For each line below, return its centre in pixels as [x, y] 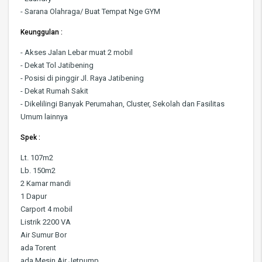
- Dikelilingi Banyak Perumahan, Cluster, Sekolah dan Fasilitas [123, 104]
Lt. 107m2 [37, 158]
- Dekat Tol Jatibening [57, 65]
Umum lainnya [44, 117]
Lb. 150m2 [38, 171]
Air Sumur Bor [44, 235]
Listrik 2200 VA [46, 222]
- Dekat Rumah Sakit [54, 91]
